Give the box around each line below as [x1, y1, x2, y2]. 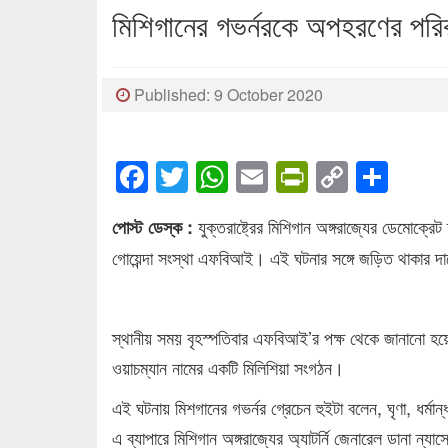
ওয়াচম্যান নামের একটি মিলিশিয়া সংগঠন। [112, 353, 344, 380]
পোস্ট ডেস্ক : [112, 213, 193, 240]
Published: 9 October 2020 [130, 83, 323, 107]
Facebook [148, 153, 289, 200]
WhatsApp [228, 153, 376, 200]
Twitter [188, 153, 282, 200]
